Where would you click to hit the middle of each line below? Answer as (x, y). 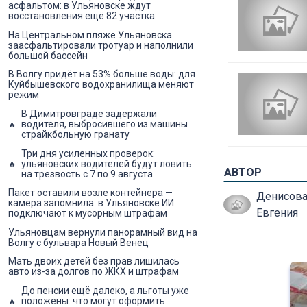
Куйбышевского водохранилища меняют (101, 85)
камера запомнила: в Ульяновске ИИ (91, 203)
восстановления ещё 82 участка (82, 16)
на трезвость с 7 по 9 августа (87, 174)
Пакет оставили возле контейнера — (90, 193)
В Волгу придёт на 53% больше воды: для (102, 74)
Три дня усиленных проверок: (88, 153)
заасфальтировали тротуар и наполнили (101, 45)
